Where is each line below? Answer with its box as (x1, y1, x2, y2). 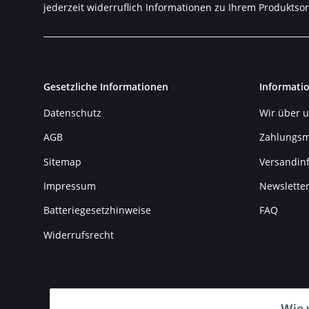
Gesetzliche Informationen (43, 79, 168, 93)
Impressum (43, 179, 96, 192)
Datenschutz (43, 106, 101, 119)
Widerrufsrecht (43, 228, 114, 241)
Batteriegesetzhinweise (43, 203, 151, 217)
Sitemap (43, 154, 81, 168)
